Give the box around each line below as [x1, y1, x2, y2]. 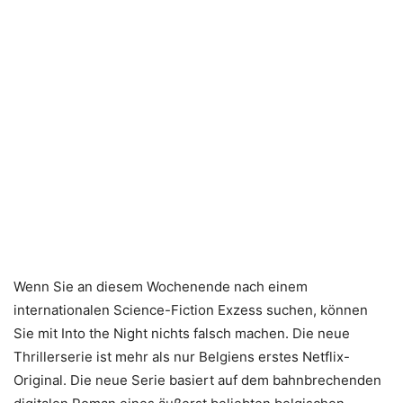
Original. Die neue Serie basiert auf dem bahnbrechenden [13, 372, 381, 389]
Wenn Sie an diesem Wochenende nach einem [13, 278, 308, 295]
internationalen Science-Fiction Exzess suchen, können [13, 301, 368, 318]
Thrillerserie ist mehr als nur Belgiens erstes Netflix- [13, 348, 350, 365]
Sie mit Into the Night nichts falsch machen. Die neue [13, 325, 350, 342]
